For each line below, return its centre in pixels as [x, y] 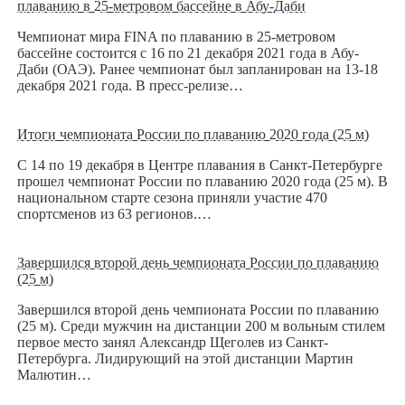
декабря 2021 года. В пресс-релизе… [130, 86]
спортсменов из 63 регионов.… [114, 214]
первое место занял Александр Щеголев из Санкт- [172, 343]
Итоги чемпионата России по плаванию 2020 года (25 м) [193, 135]
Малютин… [54, 375]
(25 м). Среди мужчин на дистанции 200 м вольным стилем [201, 326]
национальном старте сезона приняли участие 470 [172, 198]
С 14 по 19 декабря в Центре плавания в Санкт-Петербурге [199, 165]
